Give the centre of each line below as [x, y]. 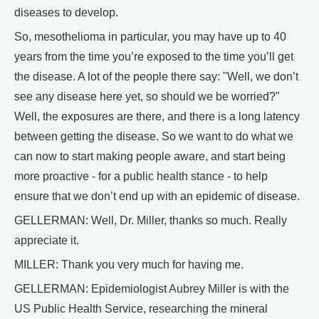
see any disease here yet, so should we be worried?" [147, 96]
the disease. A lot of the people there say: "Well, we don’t [156, 77]
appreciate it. [47, 240]
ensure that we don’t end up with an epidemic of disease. [157, 196]
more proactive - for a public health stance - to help [141, 176]
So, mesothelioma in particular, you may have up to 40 [150, 37]
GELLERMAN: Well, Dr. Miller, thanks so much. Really [151, 220]
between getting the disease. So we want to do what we [154, 136]
